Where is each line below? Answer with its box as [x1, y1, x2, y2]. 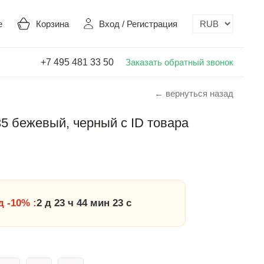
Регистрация [127, 18, 177, 29]
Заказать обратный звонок [126, 57, 233, 67]
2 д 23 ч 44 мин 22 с [37, 197, 131, 209]
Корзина [36, 18, 69, 29]
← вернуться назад [154, 88, 233, 98]
